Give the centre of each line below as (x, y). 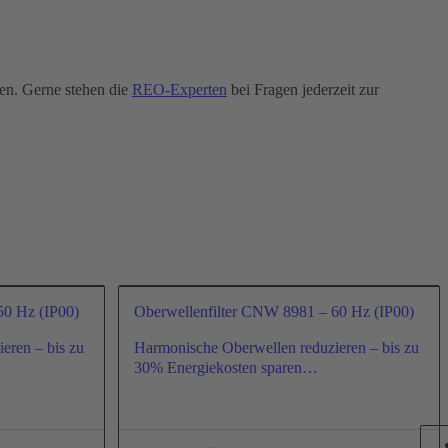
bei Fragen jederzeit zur (303, 89)
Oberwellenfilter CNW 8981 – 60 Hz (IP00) (273, 311)
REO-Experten (179, 89)
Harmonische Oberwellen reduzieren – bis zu (276, 347)
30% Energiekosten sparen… (225, 367)
